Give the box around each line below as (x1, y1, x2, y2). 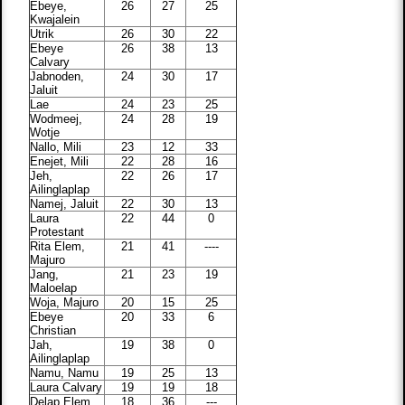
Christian (30, 324, 77, 338)
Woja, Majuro (30, 296, 99, 310)
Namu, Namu (30, 366, 99, 381)
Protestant (30, 225, 85, 240)
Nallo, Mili (30, 140, 82, 155)
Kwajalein (30, 13, 80, 27)
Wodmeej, (30, 112, 83, 127)
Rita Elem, (30, 240, 86, 254)
